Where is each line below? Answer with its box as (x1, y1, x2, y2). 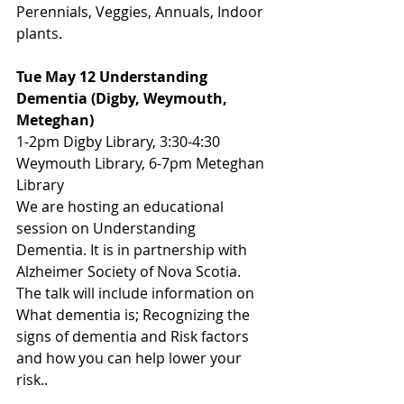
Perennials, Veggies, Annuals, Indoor (16, 2, 267, 23)
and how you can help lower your (16, 348, 245, 369)
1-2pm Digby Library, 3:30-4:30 (16, 132, 224, 152)
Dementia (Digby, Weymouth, (16, 88, 231, 109)
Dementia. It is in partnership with (16, 240, 251, 261)
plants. (16, 23, 62, 44)
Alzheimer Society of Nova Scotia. (16, 262, 244, 282)
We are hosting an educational (16, 197, 227, 217)
